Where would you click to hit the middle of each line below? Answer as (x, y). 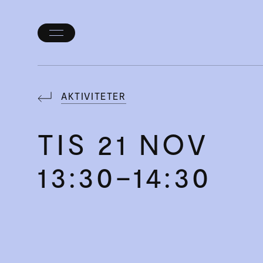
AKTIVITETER (94, 96)
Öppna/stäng (87, 38)
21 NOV (153, 144)
